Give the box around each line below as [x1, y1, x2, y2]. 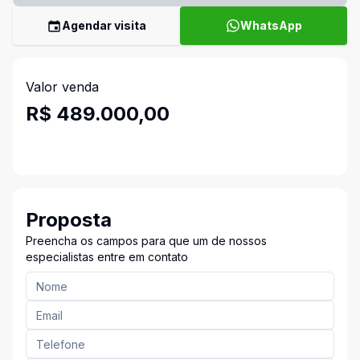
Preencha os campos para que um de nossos [26, 234, 267, 247]
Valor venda [26, 79, 99, 95]
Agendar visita [62, 18, 146, 32]
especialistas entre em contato [26, 250, 188, 264]
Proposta [26, 208, 112, 231]
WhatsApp [239, 18, 302, 32]
